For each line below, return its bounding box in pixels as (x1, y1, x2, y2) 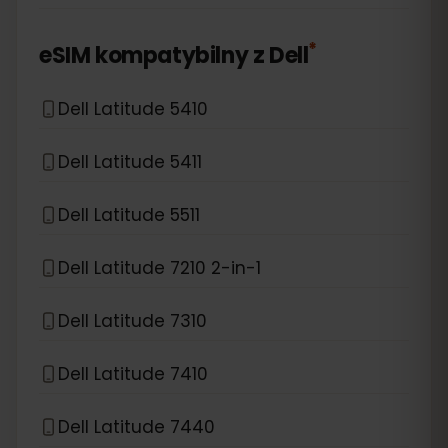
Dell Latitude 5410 (58, 96, 208, 121)
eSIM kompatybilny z (39, 40, 265, 71)
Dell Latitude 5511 (58, 202, 200, 227)
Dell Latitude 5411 (58, 149, 202, 174)
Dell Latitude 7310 (58, 308, 207, 333)
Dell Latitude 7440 (58, 414, 215, 439)
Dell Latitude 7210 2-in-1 (58, 255, 261, 280)
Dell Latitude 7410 (58, 361, 208, 386)
